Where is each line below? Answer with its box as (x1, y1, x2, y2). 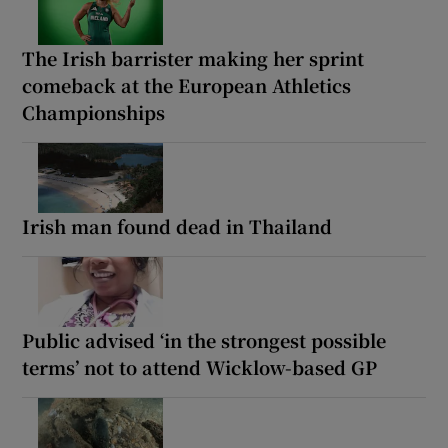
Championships (22, 99, 166, 125)
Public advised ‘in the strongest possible (22, 326, 387, 353)
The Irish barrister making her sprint (22, 45, 365, 71)
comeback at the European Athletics (22, 72, 352, 98)
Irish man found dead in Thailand (22, 212, 333, 239)
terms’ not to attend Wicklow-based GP (22, 353, 378, 380)
